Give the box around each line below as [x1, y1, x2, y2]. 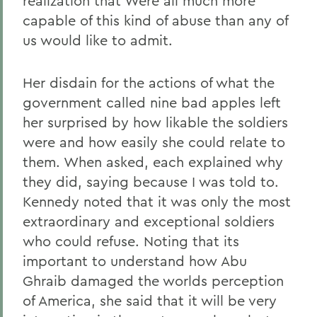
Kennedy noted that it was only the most [23, 192, 291, 210]
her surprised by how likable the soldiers [23, 113, 288, 131]
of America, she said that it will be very [23, 292, 277, 309]
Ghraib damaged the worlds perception [23, 272, 284, 289]
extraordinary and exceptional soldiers [23, 212, 275, 230]
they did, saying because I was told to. [23, 173, 279, 190]
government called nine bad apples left [23, 93, 281, 111]
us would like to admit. [23, 31, 173, 49]
